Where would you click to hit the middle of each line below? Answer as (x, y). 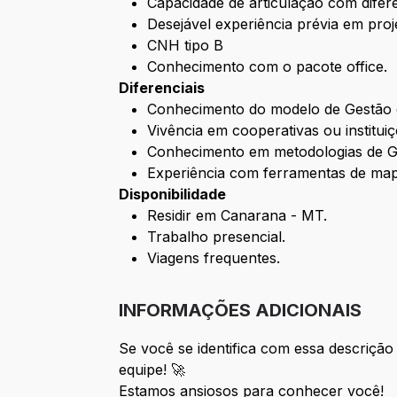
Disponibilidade (173, 195)
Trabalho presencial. (217, 237)
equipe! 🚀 (152, 370)
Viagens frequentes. (214, 258)
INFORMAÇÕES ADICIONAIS (241, 311)
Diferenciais (162, 88)
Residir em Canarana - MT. (237, 216)
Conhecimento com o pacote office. (268, 67)
